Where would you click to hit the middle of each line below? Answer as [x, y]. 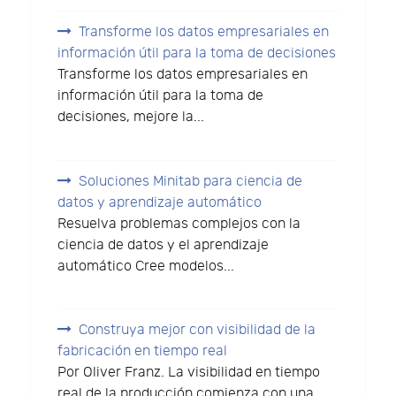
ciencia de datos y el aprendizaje [164, 245]
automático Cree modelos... [146, 266]
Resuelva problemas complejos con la [179, 224]
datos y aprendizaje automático [160, 202]
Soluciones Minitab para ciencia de [191, 181]
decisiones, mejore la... [131, 117]
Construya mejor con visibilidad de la [198, 331]
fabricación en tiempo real [143, 352]
